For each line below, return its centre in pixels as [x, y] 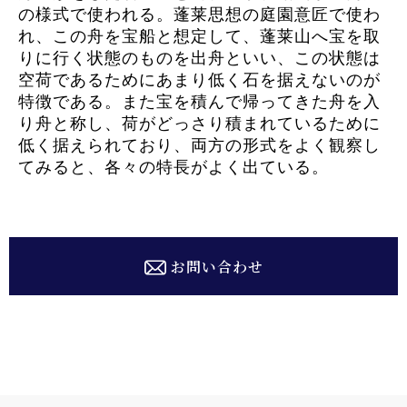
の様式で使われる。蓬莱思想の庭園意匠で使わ [199, 15]
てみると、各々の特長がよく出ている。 [174, 167]
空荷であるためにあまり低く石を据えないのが [199, 80]
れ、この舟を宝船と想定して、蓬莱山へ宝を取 [199, 36]
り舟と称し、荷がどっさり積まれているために [199, 124]
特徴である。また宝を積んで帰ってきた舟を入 [199, 102]
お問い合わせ [217, 266]
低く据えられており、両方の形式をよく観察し [199, 145]
